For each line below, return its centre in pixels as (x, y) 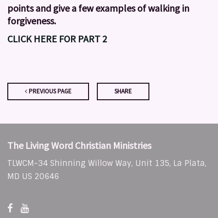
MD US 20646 (33, 177)
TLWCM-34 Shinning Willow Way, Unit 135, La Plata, (107, 163)
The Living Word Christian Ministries (79, 145)
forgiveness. (33, 21)
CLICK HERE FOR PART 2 (57, 38)
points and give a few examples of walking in (98, 8)
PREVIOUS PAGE (49, 91)
